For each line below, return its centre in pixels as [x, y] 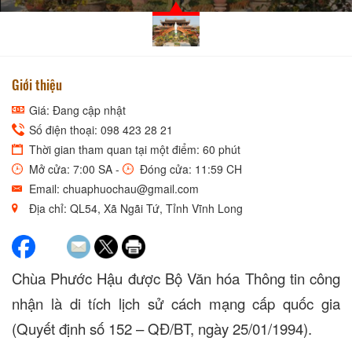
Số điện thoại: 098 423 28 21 [99, 129]
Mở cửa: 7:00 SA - [74, 169]
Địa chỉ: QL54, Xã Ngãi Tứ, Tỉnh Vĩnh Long [134, 208]
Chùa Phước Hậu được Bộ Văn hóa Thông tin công [176, 278]
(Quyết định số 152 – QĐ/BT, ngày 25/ [132, 328]
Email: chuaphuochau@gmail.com [112, 188]
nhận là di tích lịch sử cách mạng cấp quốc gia [176, 303]
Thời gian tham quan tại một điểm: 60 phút [133, 149]
